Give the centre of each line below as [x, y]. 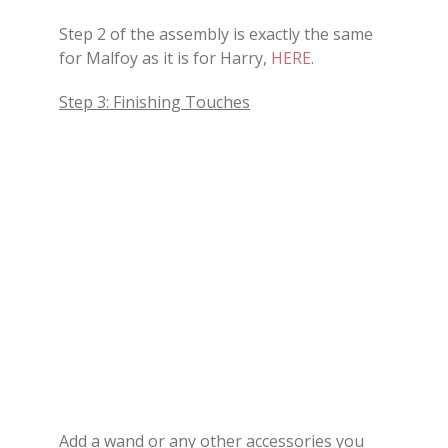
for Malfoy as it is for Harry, [165, 58]
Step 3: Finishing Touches [154, 102]
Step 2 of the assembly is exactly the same [216, 34]
